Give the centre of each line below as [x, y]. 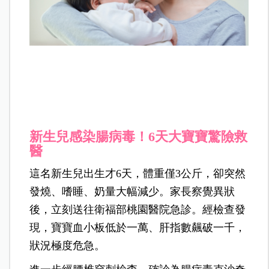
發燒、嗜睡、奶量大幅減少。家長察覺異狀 [132, 191]
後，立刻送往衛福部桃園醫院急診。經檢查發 [138, 209]
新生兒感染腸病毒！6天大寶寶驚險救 [139, 136]
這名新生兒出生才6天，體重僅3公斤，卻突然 [138, 173]
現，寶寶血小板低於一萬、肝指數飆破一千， [138, 227]
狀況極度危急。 [68, 245]
